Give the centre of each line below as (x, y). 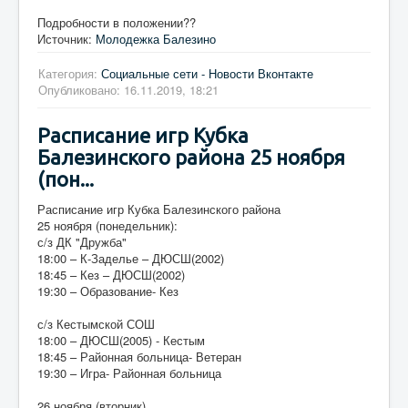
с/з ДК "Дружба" (82, 241)
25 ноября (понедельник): (107, 225)
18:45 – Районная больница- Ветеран (139, 356)
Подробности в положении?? (117, 22)
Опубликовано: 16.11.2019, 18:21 (128, 89)
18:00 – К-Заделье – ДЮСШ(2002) (131, 258)
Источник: (66, 38)
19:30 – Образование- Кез (108, 291)
